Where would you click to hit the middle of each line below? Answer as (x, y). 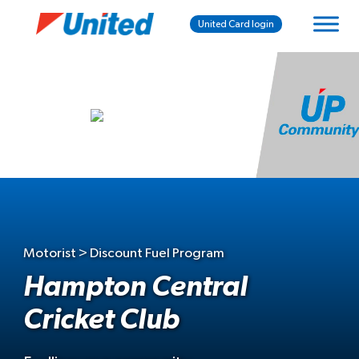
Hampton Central (135, 287)
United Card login (236, 24)
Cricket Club (101, 320)
